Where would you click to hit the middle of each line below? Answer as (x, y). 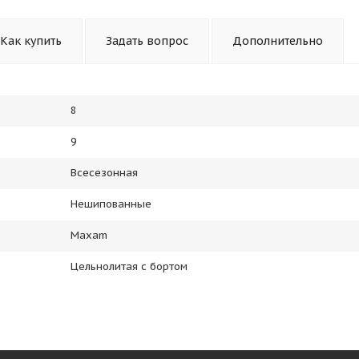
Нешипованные (111, 204)
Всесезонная (104, 173)
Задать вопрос (147, 41)
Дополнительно (278, 41)
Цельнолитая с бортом (129, 266)
